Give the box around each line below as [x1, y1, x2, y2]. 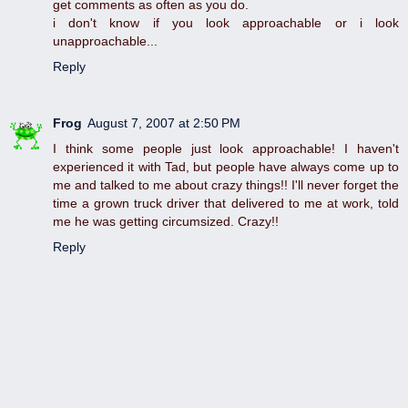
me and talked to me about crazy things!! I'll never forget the [53, 178, 399, 193]
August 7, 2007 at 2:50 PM [87, 116, 240, 131]
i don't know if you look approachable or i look [53, 15, 399, 31]
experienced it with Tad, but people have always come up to [53, 159, 399, 175]
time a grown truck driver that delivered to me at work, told [53, 196, 399, 211]
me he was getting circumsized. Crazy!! [53, 214, 279, 229]
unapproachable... [53, 34, 158, 49]
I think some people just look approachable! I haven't [53, 141, 399, 157]
